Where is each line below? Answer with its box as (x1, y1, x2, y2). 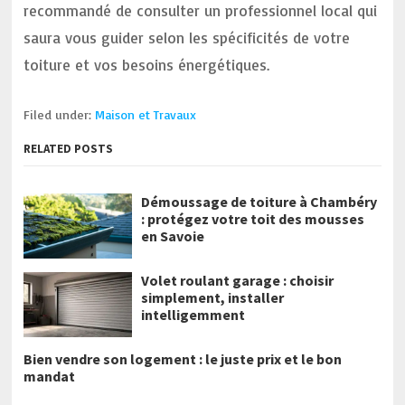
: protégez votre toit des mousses (141, 210, 365, 228)
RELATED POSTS (24, 141, 114, 156)
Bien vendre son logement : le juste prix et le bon (24, 350, 343, 368)
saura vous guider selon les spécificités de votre (24, 28, 351, 47)
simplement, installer (141, 288, 285, 306)
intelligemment (141, 306, 246, 324)
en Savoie (141, 227, 205, 245)
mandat (24, 367, 76, 385)
